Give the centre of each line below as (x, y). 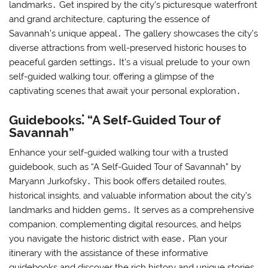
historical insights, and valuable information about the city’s (130, 195)
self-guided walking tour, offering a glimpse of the (112, 77)
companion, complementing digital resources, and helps (125, 224)
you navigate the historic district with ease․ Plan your (118, 238)
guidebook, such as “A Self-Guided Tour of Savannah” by (125, 167)
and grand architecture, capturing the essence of (110, 19)
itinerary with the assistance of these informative (109, 253)
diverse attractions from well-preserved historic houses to (128, 48)
